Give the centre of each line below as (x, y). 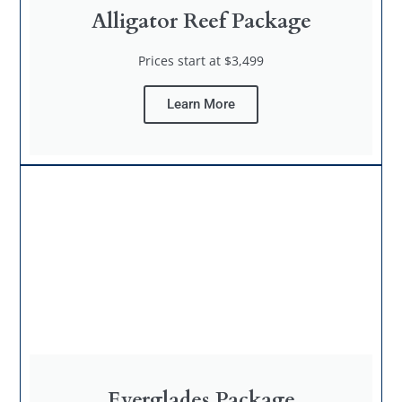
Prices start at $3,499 (201, 60)
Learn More (201, 104)
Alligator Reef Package (201, 21)
